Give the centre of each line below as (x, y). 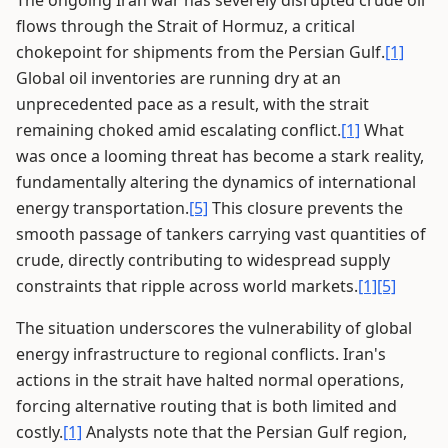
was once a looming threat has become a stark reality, (220, 156)
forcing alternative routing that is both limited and (206, 406)
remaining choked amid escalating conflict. (178, 130)
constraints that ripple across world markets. (187, 286)
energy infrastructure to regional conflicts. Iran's (201, 354)
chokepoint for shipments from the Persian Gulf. (200, 52)
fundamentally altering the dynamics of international (216, 182)
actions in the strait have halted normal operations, (210, 380)
